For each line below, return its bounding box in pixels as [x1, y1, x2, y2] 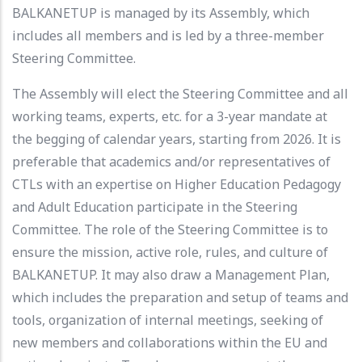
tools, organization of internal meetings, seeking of [12, 310, 323, 329]
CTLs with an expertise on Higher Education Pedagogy [12, 175, 341, 193]
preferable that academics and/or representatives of [12, 152, 330, 170]
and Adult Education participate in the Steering [12, 197, 297, 216]
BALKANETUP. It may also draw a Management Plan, [12, 265, 330, 284]
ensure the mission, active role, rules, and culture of [12, 242, 328, 261]
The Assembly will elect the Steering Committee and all [12, 84, 348, 103]
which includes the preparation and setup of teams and [12, 288, 348, 306]
